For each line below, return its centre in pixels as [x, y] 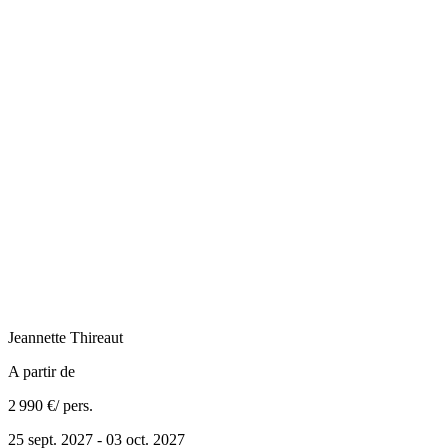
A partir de [41, 372]
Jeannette [37, 338]
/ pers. [74, 406]
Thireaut [96, 338]
